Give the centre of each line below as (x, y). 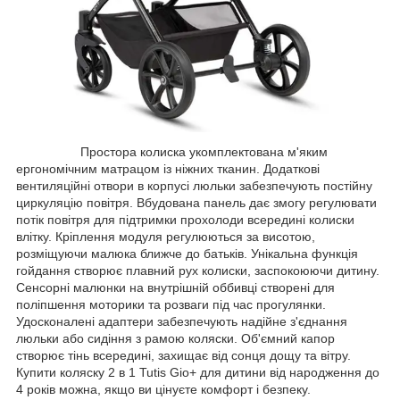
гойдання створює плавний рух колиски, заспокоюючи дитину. (198, 270)
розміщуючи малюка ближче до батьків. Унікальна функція (187, 253)
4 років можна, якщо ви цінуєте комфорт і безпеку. (165, 389)
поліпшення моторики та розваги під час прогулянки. (171, 304)
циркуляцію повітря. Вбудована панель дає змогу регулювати (196, 202)
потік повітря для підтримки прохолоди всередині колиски (185, 219)
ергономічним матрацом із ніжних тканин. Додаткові (168, 168)
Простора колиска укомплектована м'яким (172, 151)
